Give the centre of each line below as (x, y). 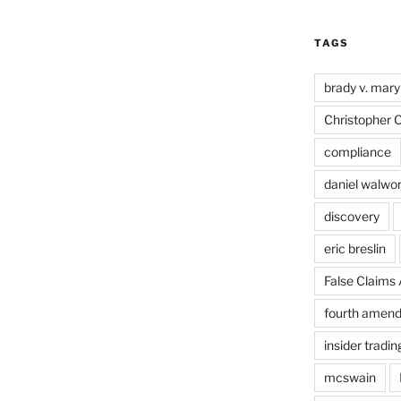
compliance (357, 152)
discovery (351, 217)
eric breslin (354, 249)
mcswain (350, 378)
